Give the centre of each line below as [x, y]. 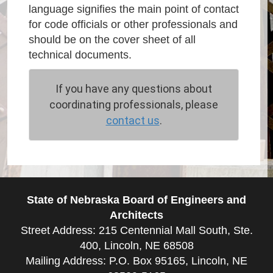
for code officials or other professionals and [133, 24]
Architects [136, 215]
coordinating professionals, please [134, 104]
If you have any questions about [134, 88]
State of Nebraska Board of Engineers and [136, 200]
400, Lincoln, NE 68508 [136, 245]
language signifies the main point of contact [134, 9]
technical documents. [80, 55]
